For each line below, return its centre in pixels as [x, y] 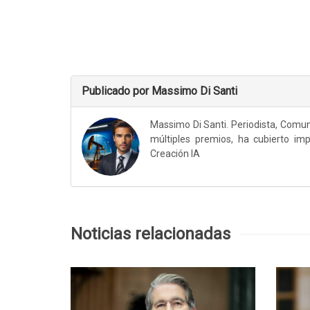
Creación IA [175, 154]
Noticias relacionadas [151, 234]
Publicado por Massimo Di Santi [159, 91]
